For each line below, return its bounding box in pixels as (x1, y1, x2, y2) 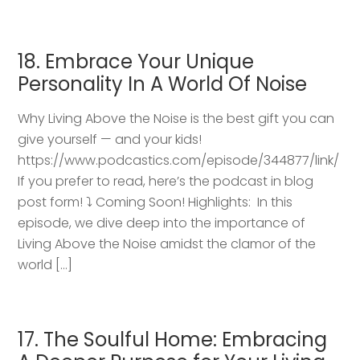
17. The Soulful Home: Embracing (18, 326, 328, 354)
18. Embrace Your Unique (18, 48, 255, 76)
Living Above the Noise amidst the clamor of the (18, 235, 317, 254)
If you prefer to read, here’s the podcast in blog (18, 172, 314, 191)
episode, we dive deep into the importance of (18, 214, 306, 233)
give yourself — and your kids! (18, 130, 202, 149)
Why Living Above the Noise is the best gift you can (18, 109, 335, 129)
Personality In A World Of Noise (18, 71, 308, 98)
